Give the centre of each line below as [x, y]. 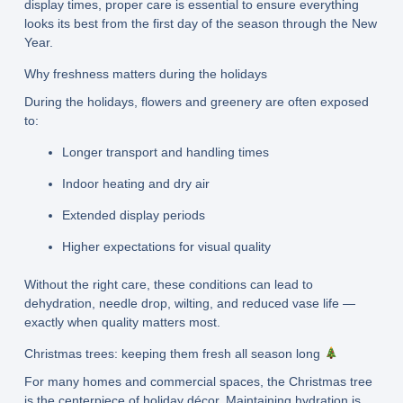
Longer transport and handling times [165, 152]
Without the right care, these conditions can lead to [168, 285]
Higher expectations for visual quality [166, 247]
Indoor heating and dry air [135, 184]
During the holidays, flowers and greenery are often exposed [196, 102]
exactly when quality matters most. [122, 322]
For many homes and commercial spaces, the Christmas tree [198, 381]
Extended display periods [133, 215]
